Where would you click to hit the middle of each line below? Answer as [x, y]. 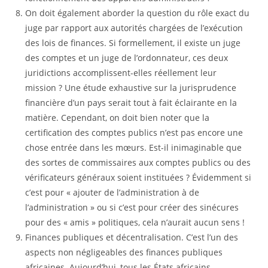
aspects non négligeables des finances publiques [124, 252]
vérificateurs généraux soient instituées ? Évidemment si [138, 177]
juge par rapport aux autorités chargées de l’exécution [134, 28]
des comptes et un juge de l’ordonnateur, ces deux [127, 58]
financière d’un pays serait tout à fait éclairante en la [131, 103]
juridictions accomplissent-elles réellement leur [121, 73]
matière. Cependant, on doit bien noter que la [118, 118]
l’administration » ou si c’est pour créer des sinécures [132, 207]
